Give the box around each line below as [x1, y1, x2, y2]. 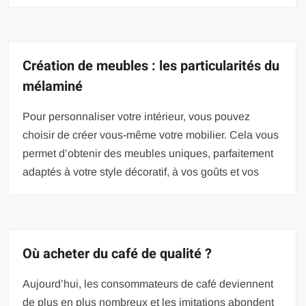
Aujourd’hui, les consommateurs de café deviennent [23, 278, 274, 290]
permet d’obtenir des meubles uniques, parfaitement [23, 148, 274, 160]
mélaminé [23, 76, 83, 97]
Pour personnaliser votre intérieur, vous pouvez [23, 111, 251, 123]
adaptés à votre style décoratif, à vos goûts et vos [23, 166, 260, 178]
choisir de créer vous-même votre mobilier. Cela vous [23, 129, 279, 141]
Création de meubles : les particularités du [23, 56, 280, 76]
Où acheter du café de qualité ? [23, 244, 212, 264]
